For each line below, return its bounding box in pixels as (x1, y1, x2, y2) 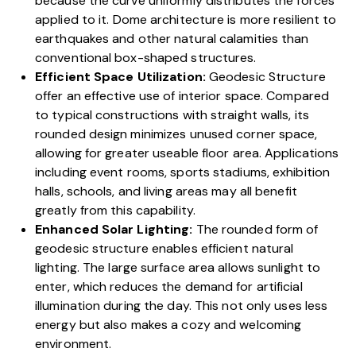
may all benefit (208, 182, 297, 199)
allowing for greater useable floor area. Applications (35, 144, 339, 161)
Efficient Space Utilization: (35, 68, 206, 85)
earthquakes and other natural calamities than (35, 29, 309, 47)
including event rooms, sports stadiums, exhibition (35, 163, 331, 180)
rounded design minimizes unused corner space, (35, 125, 318, 142)
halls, (35, 182, 67, 199)
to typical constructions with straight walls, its (35, 106, 309, 123)
